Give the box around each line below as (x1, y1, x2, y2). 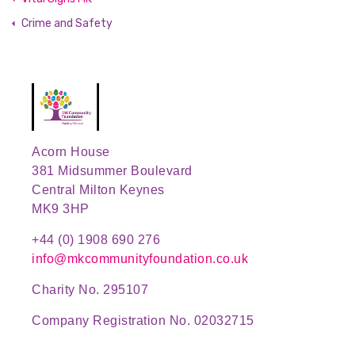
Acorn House (32, 144, 110, 158)
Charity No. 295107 (32, 282, 149, 296)
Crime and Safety (21, 16, 113, 30)
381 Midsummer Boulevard (32, 163, 193, 177)
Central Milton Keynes (32, 182, 165, 197)
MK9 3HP (32, 201, 90, 216)
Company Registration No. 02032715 (32, 313, 254, 327)
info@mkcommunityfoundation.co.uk (32, 251, 249, 265)
